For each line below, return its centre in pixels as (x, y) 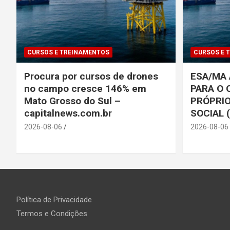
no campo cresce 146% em (85, 88)
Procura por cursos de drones (91, 76)
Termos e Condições (52, 213)
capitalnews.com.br (69, 113)
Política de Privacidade (54, 199)
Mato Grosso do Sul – (72, 101)
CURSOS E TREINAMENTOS (68, 52)
